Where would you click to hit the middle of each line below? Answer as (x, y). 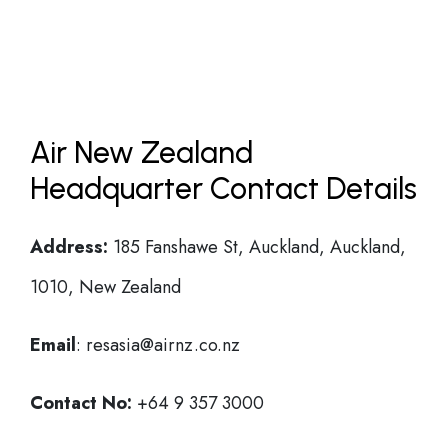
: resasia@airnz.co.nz (158, 345)
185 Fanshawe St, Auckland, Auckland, (257, 247)
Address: (69, 247)
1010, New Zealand (105, 287)
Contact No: (81, 403)
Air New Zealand (141, 152)
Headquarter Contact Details (223, 188)
